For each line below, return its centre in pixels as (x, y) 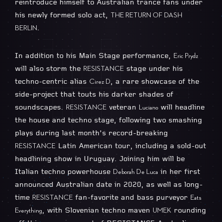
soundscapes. (40, 107)
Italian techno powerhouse (64, 172)
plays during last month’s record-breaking (91, 133)
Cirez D (100, 81)
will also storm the (49, 69)
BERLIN (26, 28)
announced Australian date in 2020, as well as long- (109, 185)
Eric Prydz (186, 55)
